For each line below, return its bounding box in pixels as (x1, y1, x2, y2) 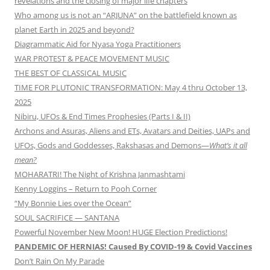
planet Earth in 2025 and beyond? (14, 24, 134, 36)
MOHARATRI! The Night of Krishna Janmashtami (14, 169, 185, 180)
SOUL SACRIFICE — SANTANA (14, 212, 119, 224)
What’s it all (209, 140, 247, 151)
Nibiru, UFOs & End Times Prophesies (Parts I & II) (14, 111, 190, 122)
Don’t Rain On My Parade (14, 256, 104, 267)
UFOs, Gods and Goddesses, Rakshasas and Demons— (14, 140, 209, 151)
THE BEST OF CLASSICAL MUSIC (14, 67, 127, 79)
